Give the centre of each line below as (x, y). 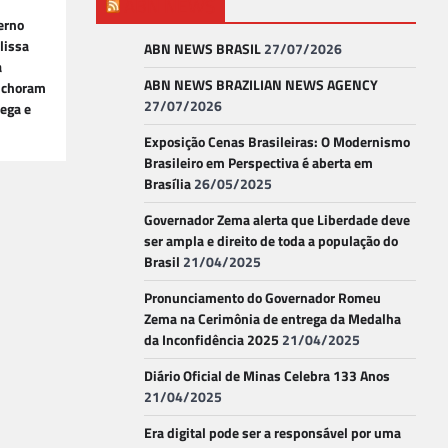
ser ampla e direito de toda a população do (271, 241)
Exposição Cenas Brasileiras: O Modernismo (277, 142)
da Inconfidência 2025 (211, 340)
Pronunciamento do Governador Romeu (262, 298)
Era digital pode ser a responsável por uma (272, 433)
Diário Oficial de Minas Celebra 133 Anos (267, 376)
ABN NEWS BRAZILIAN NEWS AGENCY (261, 85)
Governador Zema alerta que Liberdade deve (277, 220)
